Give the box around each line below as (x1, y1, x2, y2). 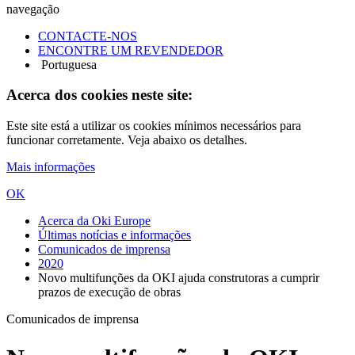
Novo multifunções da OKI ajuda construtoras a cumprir (38, 271, 319, 285)
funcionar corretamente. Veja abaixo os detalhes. (6, 133, 247, 147)
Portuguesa (38, 57, 97, 71)
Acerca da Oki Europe (38, 214, 151, 228)
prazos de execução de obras (38, 285, 181, 300)
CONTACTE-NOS (38, 29, 137, 43)
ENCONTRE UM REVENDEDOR (38, 43, 223, 57)
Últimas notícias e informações (38, 228, 191, 242)
